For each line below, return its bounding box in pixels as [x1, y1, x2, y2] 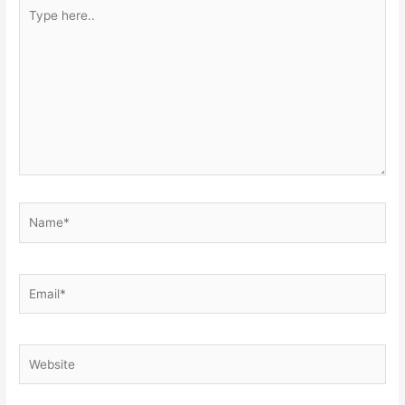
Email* [18, 275, 56, 290]
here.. [18, 17, 52, 33]
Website [18, 345, 65, 361]
